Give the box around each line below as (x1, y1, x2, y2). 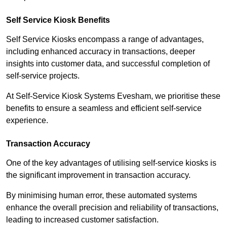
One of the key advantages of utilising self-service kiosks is (6, 159, 216, 168)
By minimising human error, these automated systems (6, 191, 197, 200)
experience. (6, 116, 48, 125)
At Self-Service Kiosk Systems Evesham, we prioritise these (6, 92, 220, 101)
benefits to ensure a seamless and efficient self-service (6, 104, 202, 113)
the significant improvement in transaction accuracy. (6, 171, 193, 180)
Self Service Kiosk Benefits (6, 16, 110, 25)
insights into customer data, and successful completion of (6, 59, 210, 68)
